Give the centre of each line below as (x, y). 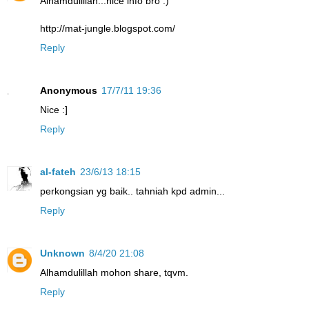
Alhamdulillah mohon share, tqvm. (114, 272)
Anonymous (69, 90)
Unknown (62, 253)
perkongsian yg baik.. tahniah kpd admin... (132, 191)
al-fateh (58, 171)
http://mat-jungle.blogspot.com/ (108, 28)
